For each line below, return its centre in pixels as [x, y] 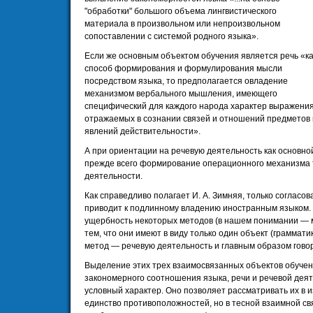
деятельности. [114, 176]
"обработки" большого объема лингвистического [181, 11]
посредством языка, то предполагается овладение [186, 81]
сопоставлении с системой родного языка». [172, 36]
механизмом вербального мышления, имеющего [181, 94]
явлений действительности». [143, 131]
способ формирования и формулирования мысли [183, 68]
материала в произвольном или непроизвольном [182, 24]
